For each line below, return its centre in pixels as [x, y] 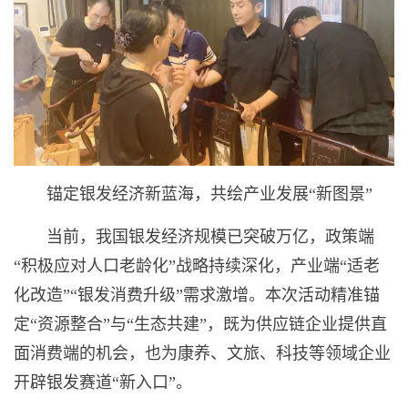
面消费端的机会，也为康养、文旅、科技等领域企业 [202, 354]
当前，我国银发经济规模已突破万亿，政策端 [210, 237]
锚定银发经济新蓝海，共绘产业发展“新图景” [209, 194]
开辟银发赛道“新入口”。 [103, 383]
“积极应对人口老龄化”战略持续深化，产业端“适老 [197, 266]
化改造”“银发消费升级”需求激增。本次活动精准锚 [197, 296]
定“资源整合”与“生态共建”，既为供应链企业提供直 [200, 325]
